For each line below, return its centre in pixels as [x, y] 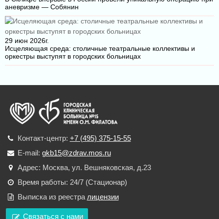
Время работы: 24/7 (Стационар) [72, 182]
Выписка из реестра [52, 197]
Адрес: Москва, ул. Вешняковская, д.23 [84, 168]
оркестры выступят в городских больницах [73, 56]
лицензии [103, 197]
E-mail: [30, 153]
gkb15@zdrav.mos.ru [76, 153]
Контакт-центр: [44, 138]
